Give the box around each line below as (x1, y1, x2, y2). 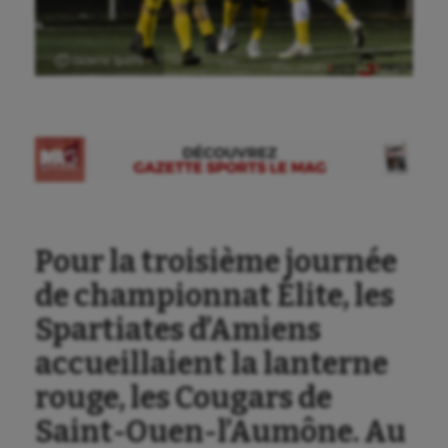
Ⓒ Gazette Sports (55, 54, 144, 67)
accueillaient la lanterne (35, 345, 388, 382)
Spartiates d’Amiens (35, 311, 321, 348)
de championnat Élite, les (35, 277, 394, 314)
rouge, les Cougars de (35, 379, 332, 416)
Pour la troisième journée (35, 243, 397, 280)
